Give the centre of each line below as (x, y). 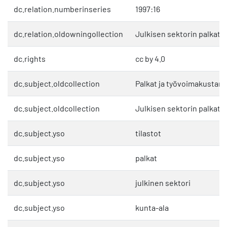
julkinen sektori (163, 183)
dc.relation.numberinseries (62, 9)
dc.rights (30, 59)
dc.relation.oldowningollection (68, 34)
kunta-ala (152, 208)
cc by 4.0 (150, 59)
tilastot (148, 133)
